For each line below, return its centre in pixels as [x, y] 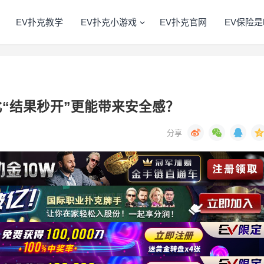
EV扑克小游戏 [109, 22]
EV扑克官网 [183, 22]
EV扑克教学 [39, 22]
